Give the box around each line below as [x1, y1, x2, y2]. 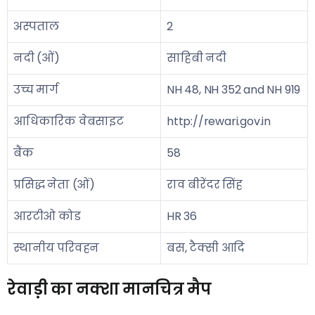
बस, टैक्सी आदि [167, 240, 245, 256]
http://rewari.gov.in [167, 113, 271, 129]
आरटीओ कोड [13, 208, 81, 224]
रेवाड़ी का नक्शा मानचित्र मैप [7, 278, 212, 300]
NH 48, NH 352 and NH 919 [167, 82, 301, 98]
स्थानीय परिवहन [13, 240, 100, 256]
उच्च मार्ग [13, 82, 58, 98]
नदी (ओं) [13, 50, 60, 66]
